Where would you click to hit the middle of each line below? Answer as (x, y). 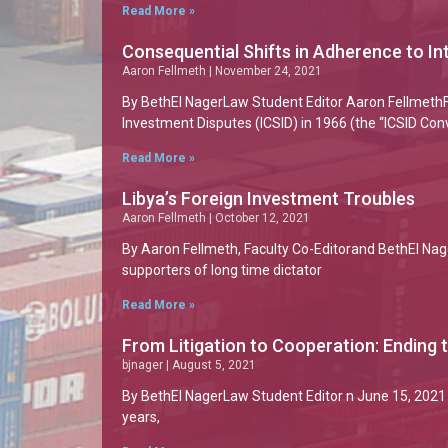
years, (141, 417)
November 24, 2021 (267, 71)
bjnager (144, 365)
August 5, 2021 (212, 365)
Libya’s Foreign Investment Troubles (268, 198)
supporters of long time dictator (222, 270)
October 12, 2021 (261, 218)
